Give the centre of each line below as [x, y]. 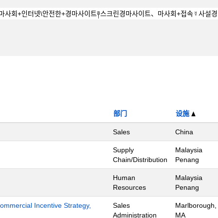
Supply [123, 150]
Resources [129, 187]
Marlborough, [196, 205]
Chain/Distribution [140, 160]
